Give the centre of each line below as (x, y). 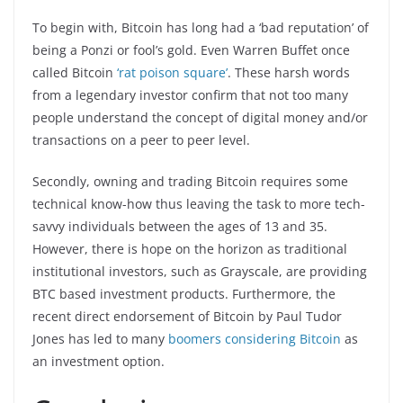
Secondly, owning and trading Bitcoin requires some (190, 181)
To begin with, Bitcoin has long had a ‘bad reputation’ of (201, 27)
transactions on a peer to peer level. (141, 140)
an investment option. (99, 361)
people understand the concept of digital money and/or (200, 117)
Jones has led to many (100, 339)
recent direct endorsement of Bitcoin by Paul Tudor (187, 316)
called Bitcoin (75, 72)
